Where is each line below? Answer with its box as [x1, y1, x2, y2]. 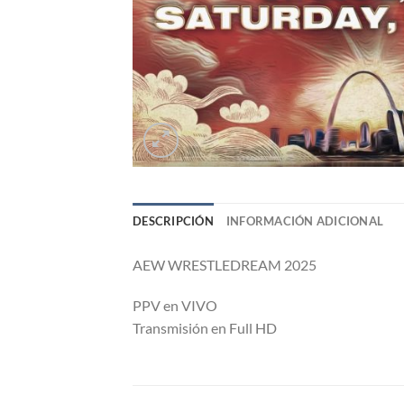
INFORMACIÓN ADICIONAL [225, 213, 384, 228]
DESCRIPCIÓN [133, 213, 214, 228]
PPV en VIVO [133, 297, 217, 315]
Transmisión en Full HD [133, 319, 277, 337]
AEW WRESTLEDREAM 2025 [133, 255, 317, 273]
